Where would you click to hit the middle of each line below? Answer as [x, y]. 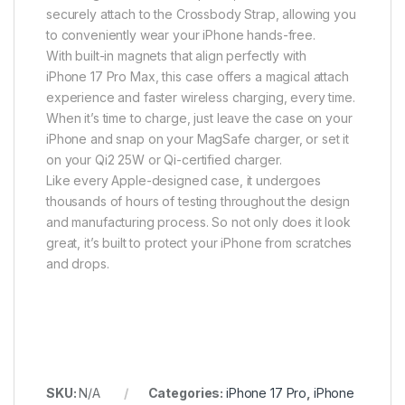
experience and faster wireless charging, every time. [201, 97]
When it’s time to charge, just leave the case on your [199, 118]
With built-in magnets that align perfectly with [176, 55]
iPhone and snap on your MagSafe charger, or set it [198, 138]
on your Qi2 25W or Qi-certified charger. [164, 159]
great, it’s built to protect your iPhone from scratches [199, 242]
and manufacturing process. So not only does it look [198, 221]
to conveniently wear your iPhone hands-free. [181, 34]
